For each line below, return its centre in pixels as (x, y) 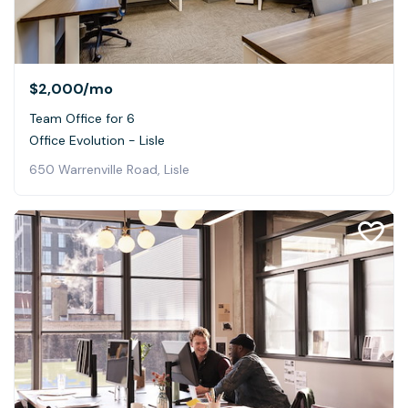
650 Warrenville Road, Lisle (109, 170)
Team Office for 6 (82, 119)
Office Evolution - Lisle (97, 141)
